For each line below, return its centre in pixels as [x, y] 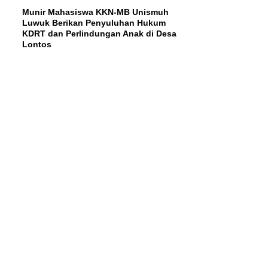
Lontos [37, 44]
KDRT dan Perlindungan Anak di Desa [99, 33]
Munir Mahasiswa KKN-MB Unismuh [95, 12]
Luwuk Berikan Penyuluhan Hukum [94, 22]
